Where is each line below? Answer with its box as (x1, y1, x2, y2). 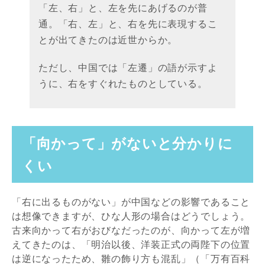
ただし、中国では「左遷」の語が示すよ (38, 61, 218, 75)
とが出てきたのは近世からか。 (38, 33, 178, 47)
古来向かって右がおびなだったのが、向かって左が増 (12, 224, 251, 237)
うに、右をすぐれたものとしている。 (38, 77, 208, 91)
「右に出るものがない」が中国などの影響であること (12, 195, 251, 209)
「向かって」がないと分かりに (21, 133, 233, 153)
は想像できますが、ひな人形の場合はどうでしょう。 (12, 209, 251, 223)
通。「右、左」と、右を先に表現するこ (38, 17, 218, 31)
